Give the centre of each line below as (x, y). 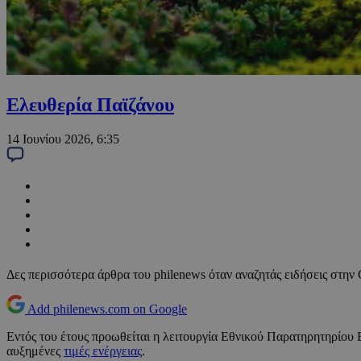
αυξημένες (35, 351)
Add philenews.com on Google (107, 309)
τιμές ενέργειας (103, 351)
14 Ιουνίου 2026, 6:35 (63, 139)
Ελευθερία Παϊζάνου (90, 105)
